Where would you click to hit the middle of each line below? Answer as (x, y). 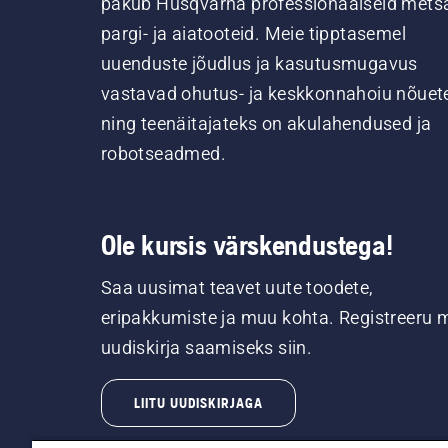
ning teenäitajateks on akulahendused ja (266, 123)
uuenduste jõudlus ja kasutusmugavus (259, 63)
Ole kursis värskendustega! (246, 245)
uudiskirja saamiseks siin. (206, 347)
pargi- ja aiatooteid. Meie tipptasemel (253, 33)
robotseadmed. (163, 153)
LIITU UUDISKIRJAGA (198, 403)
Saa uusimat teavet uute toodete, (237, 287)
